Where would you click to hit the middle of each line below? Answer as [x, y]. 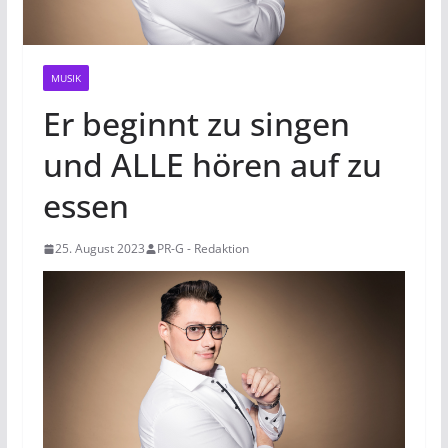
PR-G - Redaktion [202, 249]
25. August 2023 [99, 249]
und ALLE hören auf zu [212, 165]
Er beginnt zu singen [196, 124]
